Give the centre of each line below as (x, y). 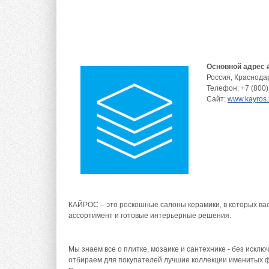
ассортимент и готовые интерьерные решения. (150, 216)
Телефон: (224, 89)
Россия (219, 78)
